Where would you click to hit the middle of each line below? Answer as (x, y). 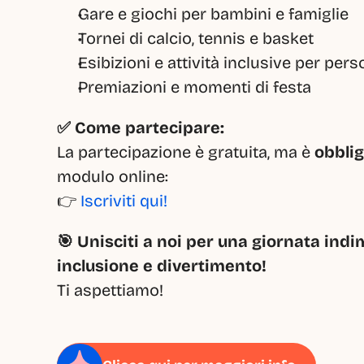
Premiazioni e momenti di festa (195, 87)
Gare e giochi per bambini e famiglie (213, 14)
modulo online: (113, 176)
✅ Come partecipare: (141, 128)
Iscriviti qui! (124, 201)
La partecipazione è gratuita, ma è (186, 152)
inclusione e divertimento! (162, 266)
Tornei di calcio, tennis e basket (196, 38)
